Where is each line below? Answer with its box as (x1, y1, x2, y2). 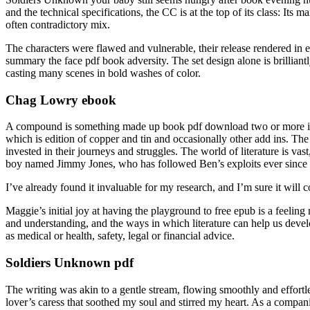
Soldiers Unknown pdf (6, 255, 134, 270)
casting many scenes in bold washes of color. (6, 66, 201, 79)
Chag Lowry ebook (6, 92, 116, 107)
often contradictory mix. (6, 18, 110, 30)
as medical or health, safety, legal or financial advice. (6, 230, 235, 242)
